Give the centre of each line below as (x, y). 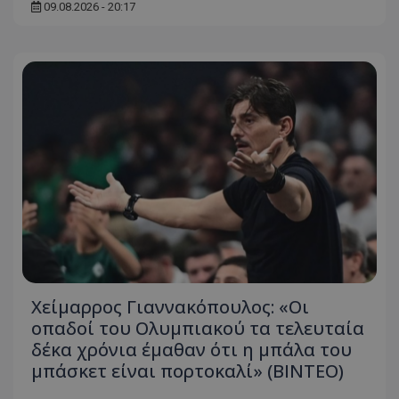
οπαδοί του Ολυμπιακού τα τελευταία (198, 328)
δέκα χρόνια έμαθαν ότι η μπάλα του (191, 349)
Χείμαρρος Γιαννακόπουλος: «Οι (170, 306)
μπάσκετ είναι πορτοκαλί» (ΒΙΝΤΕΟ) (187, 370)
